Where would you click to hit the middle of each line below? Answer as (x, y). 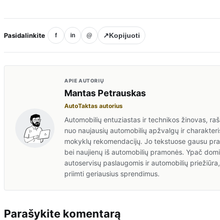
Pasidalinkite (25, 35)
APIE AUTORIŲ (84, 81)
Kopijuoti (124, 36)
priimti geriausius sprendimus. (112, 174)
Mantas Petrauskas (105, 93)
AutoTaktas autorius (94, 106)
